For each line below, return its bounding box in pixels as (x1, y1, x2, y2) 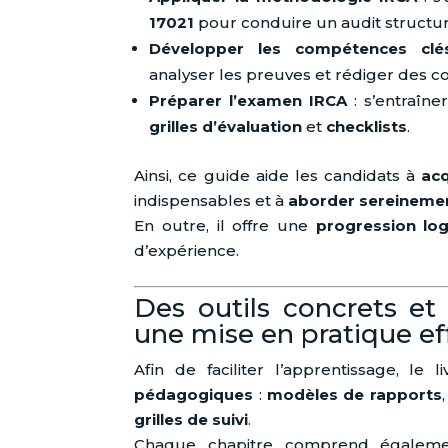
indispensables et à (134, 191, 289, 211)
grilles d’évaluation (149, 117, 303, 137)
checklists (326, 117, 408, 137)
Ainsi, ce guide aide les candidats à (134, 166, 421, 186)
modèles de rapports (267, 385, 442, 405)
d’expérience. (134, 241, 240, 261)
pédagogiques (134, 385, 254, 405)
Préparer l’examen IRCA (149, 91, 348, 111)
